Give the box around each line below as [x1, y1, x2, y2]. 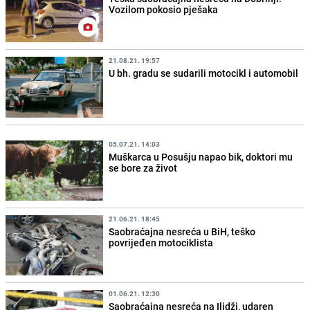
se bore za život [109, 161, 178, 174]
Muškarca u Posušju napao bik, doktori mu [109, 149, 293, 163]
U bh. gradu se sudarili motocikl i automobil [109, 66, 299, 80]
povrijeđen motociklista [109, 235, 214, 249]
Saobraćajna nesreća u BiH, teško [109, 224, 256, 238]
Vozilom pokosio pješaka [109, 3, 219, 17]
